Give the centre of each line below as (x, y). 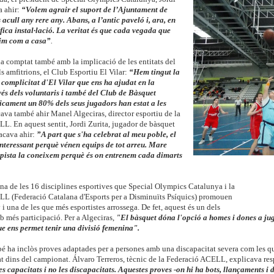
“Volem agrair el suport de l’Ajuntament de (94, 10)
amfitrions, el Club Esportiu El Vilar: (67, 72)
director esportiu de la (144, 114)
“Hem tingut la (154, 72)
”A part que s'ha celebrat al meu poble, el (106, 135)
